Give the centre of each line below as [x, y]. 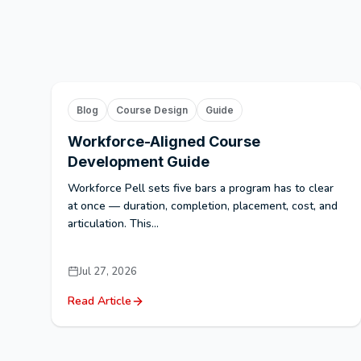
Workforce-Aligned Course [164, 141]
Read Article [100, 301]
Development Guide [139, 161]
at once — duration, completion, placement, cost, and [203, 205]
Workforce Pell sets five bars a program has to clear [201, 188]
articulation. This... [113, 223]
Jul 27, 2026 [108, 271]
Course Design [152, 110]
